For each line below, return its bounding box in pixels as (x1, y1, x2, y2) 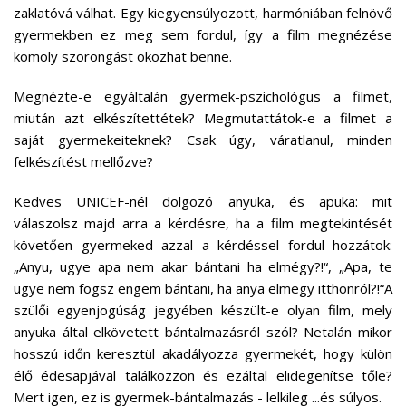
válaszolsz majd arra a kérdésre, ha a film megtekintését (14, 213, 392, 232)
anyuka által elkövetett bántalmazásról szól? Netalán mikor (14, 322, 392, 341)
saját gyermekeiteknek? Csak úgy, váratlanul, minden (14, 130, 392, 149)
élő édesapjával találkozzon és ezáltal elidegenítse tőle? (14, 365, 392, 384)
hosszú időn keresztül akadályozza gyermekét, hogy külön (14, 343, 392, 362)
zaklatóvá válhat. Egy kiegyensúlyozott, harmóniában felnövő (14, 3, 392, 22)
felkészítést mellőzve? (14, 151, 153, 170)
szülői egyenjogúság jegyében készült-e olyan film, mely (14, 300, 392, 319)
